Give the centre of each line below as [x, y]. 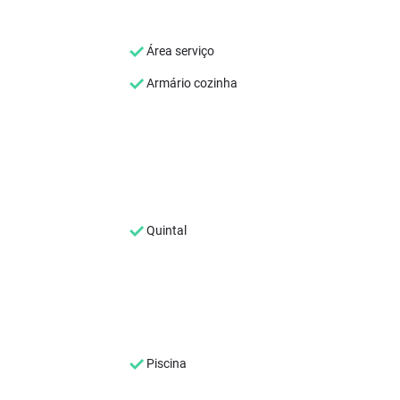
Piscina [165, 363]
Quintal [165, 230]
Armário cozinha [190, 83]
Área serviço [179, 50]
